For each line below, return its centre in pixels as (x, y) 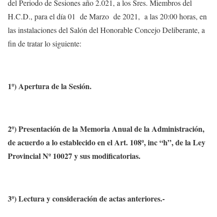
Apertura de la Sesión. (55, 86)
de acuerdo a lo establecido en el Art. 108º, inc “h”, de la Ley (107, 142)
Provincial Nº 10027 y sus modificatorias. (74, 156)
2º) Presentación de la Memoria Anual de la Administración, (106, 129)
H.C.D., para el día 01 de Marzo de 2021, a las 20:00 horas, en (107, 16)
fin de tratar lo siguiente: (45, 43)
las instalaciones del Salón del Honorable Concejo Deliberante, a (106, 30)
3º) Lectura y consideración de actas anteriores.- (86, 198)
